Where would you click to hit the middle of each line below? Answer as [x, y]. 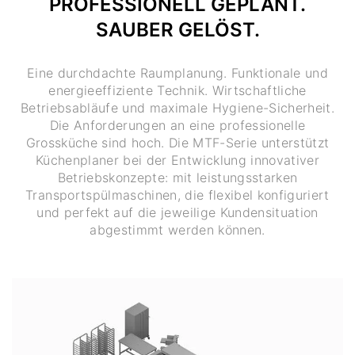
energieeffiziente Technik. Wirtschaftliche [177, 90]
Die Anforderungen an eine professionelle [177, 125]
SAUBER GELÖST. [177, 30]
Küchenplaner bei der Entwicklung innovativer [177, 160]
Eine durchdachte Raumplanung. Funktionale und [177, 73]
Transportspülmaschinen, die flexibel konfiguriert [177, 195]
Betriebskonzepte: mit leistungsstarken [177, 177]
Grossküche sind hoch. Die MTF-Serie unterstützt [177, 142]
